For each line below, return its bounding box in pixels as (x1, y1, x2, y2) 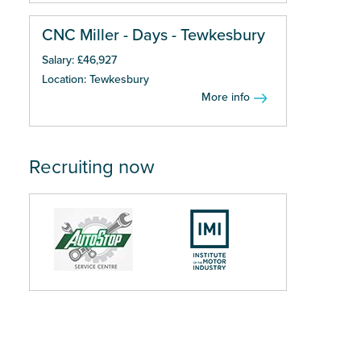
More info (201, 90, 250, 104)
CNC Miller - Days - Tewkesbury (42, 26, 265, 45)
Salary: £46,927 (42, 53, 117, 67)
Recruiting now (29, 156, 155, 179)
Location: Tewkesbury (42, 73, 149, 86)
